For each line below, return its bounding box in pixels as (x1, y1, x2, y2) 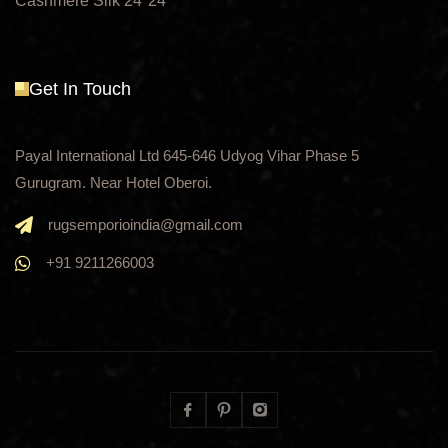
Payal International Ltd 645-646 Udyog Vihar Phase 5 (15, 147, 359, 165)
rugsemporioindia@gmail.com (48, 216, 243, 234)
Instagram (258, 412, 323, 429)
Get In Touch (29, 79, 131, 100)
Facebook (186, 412, 250, 429)
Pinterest (222, 412, 279, 429)
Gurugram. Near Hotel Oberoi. (15, 174, 212, 192)
